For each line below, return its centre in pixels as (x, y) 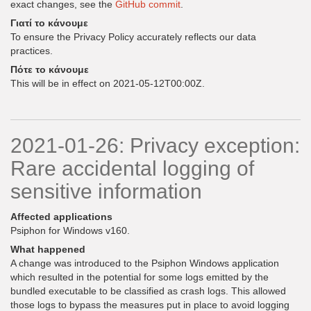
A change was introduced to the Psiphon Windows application (145, 263)
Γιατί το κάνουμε (49, 23)
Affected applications (61, 217)
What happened (48, 249)
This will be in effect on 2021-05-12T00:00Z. (108, 83)
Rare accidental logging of (132, 168)
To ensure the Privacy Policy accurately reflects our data (133, 37)
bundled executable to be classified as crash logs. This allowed (148, 291)
